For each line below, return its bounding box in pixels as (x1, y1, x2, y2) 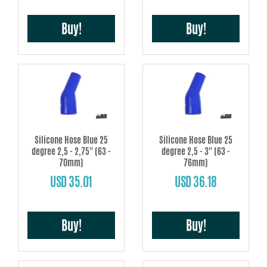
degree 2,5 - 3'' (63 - (162, 145, 230, 158)
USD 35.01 (50, 173, 92, 191)
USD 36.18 (175, 173, 217, 191)
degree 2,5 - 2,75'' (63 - (32, 145, 111, 158)
